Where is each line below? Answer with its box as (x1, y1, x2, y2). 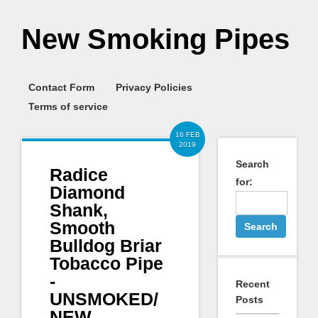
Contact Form (28, 82, 94, 93)
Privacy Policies (116, 82, 192, 93)
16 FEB (175, 131, 200, 138)
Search (235, 158, 269, 170)
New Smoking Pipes (21, 23, 290, 55)
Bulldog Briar (50, 236, 162, 256)
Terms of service (28, 101, 108, 112)
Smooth (50, 218, 115, 238)
